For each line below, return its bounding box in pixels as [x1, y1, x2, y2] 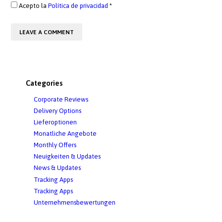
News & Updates [34, 164, 81, 172]
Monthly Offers [34, 141, 76, 149]
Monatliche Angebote [34, 130, 97, 137]
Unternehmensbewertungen [34, 198, 115, 206]
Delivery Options [34, 107, 81, 114]
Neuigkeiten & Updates [34, 153, 101, 161]
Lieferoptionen [34, 118, 77, 126]
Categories [26, 78, 63, 87]
